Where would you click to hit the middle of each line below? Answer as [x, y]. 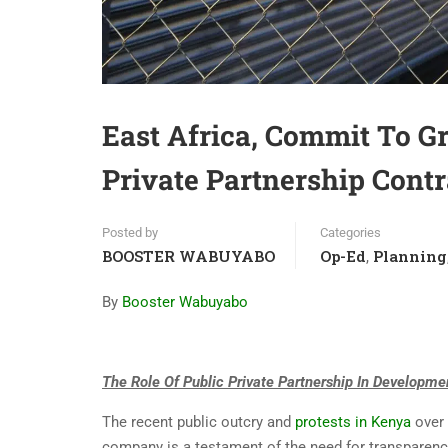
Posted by [130, 233]
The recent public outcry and [198, 422]
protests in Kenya [353, 422]
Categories [350, 233]
